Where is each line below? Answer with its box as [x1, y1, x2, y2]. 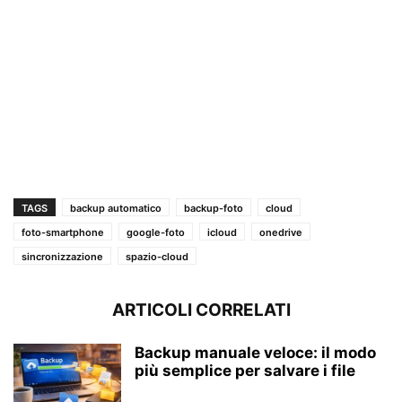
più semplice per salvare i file [135, 361, 355, 380]
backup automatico [70, 201, 162, 214]
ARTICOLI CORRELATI [111, 299, 291, 320]
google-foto [127, 225, 185, 239]
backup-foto [184, 201, 243, 214]
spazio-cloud [126, 249, 188, 263]
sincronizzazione [22, 249, 103, 263]
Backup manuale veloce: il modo [135, 343, 376, 362]
